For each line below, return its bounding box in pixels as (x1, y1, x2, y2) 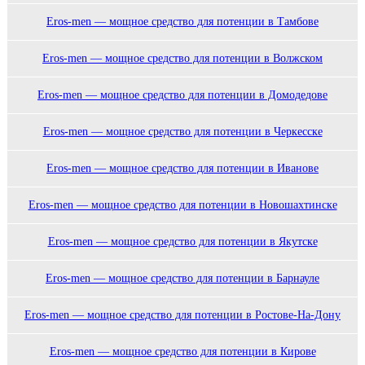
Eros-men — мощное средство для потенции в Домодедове (37, 89, 328, 102)
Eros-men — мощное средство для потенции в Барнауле (46, 272, 319, 285)
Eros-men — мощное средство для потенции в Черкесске (42, 125, 323, 139)
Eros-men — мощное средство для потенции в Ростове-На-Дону (24, 309, 341, 322)
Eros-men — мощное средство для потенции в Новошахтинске (28, 199, 337, 212)
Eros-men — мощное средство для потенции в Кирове (49, 345, 316, 358)
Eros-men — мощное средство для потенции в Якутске (47, 235, 318, 248)
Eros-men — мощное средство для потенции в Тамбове (46, 15, 319, 29)
